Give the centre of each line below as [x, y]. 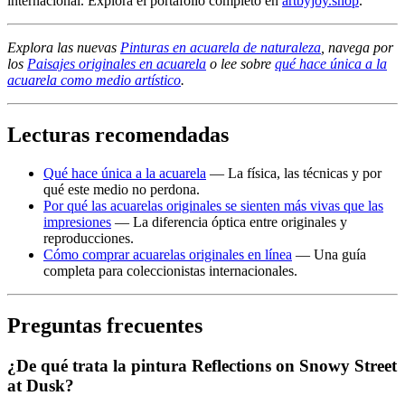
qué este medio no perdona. [122, 190]
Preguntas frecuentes [105, 326]
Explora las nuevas [64, 48]
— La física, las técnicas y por [294, 174]
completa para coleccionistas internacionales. [170, 271]
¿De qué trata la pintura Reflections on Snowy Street [202, 366]
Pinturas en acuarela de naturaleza [221, 48]
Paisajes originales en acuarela [117, 64]
